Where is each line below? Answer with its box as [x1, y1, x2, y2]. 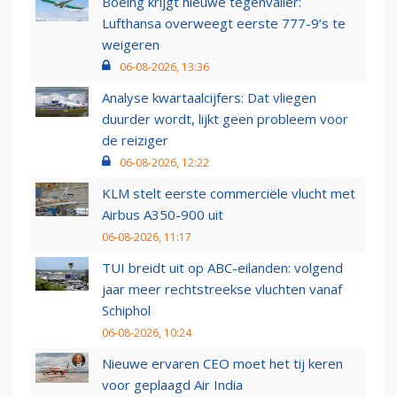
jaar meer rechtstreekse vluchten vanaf [102, 280, 342, 299]
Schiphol [102, 301, 151, 320]
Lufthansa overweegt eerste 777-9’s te [102, 14, 346, 33]
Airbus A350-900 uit [102, 206, 223, 224]
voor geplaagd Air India [102, 376, 243, 394]
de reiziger [102, 131, 168, 150]
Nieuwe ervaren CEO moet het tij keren [102, 354, 343, 373]
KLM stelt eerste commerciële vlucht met [102, 184, 355, 203]
